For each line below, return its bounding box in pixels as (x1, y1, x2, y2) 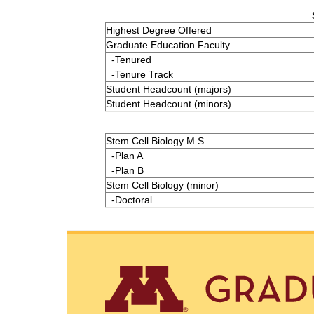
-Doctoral (106, 194, 152, 205)
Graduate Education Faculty (106, 39, 230, 50)
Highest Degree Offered (106, 24, 212, 36)
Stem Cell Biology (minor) (106, 179, 219, 191)
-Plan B (106, 165, 144, 176)
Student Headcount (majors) (106, 83, 231, 95)
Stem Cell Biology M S (106, 135, 204, 146)
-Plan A (106, 150, 143, 161)
